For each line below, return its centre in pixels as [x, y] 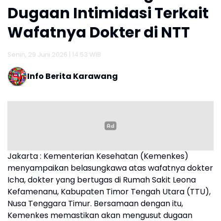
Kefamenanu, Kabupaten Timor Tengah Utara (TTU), [109, 191]
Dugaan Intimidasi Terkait [108, 13]
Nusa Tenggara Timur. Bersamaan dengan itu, [95, 203]
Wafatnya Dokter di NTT [99, 32]
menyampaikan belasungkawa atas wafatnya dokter [110, 168]
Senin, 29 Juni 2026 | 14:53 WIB [54, 54]
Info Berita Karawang [73, 76]
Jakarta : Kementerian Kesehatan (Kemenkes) [98, 156]
